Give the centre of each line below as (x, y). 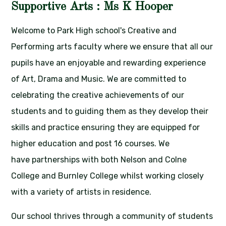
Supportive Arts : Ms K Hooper (92, 7)
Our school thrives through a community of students (112, 216)
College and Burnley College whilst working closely (108, 176)
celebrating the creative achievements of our (98, 95)
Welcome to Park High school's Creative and (94, 31)
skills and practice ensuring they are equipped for (106, 128)
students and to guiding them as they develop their (110, 111)
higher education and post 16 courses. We (91, 144)
